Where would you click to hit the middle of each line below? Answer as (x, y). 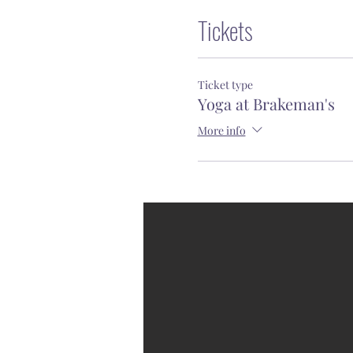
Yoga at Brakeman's (266, 104)
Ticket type (225, 85)
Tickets (225, 30)
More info (221, 130)
